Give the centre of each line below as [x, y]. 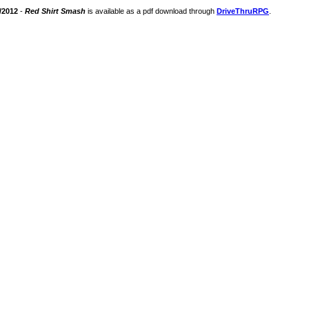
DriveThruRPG [243, 11]
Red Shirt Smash [55, 11]
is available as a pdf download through [151, 11]
